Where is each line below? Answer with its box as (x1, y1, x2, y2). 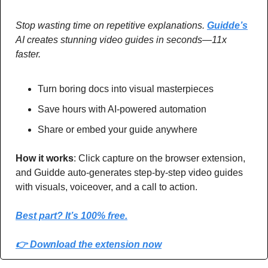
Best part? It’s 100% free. (16, 210, 127, 221)
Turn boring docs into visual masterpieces (38, 83, 214, 94)
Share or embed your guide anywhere (38, 124, 197, 135)
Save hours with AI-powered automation (38, 103, 206, 114)
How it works (16, 153, 74, 163)
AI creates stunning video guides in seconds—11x (16, 34, 227, 45)
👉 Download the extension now (16, 239, 162, 249)
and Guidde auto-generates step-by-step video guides (16, 167, 243, 178)
